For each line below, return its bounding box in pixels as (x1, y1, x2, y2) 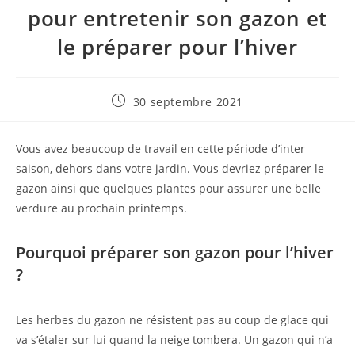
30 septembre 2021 (132, 94, 243, 109)
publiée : (111, 107, 162, 123)
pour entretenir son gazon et (28, 3, 327, 32)
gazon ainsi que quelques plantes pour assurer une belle (16, 180, 321, 196)
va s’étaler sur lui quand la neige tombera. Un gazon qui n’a (16, 331, 333, 347)
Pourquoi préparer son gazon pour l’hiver (16, 241, 334, 263)
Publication (111, 92, 176, 108)
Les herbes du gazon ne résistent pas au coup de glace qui (16, 311, 329, 327)
